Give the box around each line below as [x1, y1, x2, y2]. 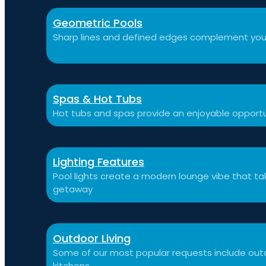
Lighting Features [52, 154, 144, 170]
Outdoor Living [52, 230, 131, 246]
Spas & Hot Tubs [52, 91, 142, 106]
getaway [52, 183, 93, 196]
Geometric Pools [52, 15, 142, 30]
